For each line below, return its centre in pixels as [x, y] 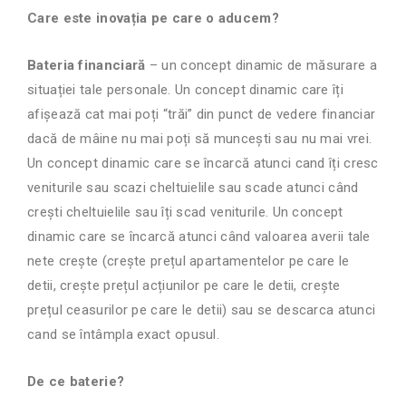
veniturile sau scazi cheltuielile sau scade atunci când [193, 188]
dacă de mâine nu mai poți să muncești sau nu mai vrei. [200, 139]
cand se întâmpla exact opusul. [126, 335]
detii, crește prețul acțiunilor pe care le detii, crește [184, 286]
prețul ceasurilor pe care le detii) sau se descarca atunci [202, 310]
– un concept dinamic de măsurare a [261, 66]
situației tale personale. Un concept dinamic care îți [185, 90]
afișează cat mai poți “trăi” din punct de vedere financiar [202, 115]
